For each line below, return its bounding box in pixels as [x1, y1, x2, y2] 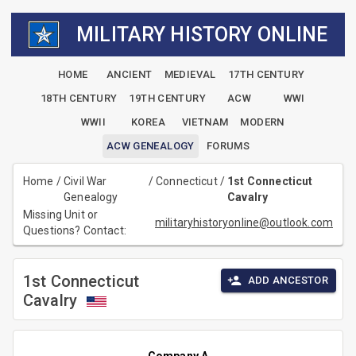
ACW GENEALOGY [106, 140, 195, 153]
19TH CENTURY [129, 92, 206, 105]
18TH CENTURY [40, 92, 118, 105]
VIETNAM [181, 116, 229, 129]
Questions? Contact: [23, 224, 132, 238]
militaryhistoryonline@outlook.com [155, 216, 333, 230]
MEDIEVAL [164, 68, 216, 81]
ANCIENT [106, 68, 153, 81]
